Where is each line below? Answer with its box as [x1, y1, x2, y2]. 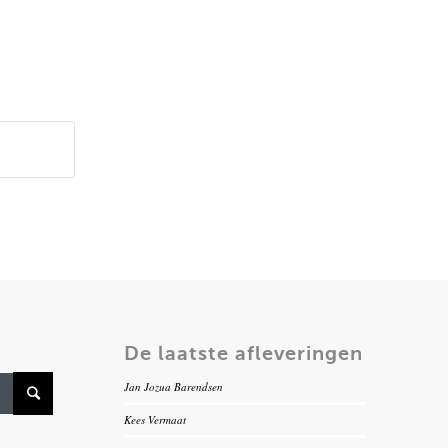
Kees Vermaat [124, 412, 187, 428]
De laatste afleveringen [124, 341, 364, 366]
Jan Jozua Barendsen [124, 379, 224, 395]
